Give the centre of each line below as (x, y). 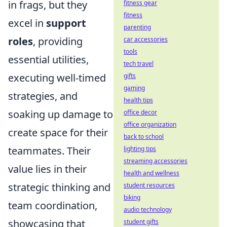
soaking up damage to (61, 114)
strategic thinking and (59, 187)
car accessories (146, 39)
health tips (138, 100)
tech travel (139, 64)
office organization (150, 124)
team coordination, (53, 205)
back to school (144, 137)
